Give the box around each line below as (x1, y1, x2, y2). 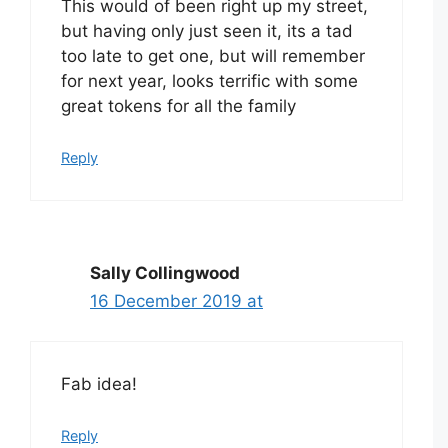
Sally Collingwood (90, 262, 240, 283)
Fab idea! (61, 374, 137, 395)
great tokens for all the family (61, 96, 296, 117)
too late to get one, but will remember (61, 46, 365, 67)
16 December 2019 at (90, 290, 263, 311)
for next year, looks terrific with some (61, 71, 358, 92)
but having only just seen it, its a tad (61, 21, 353, 42)
